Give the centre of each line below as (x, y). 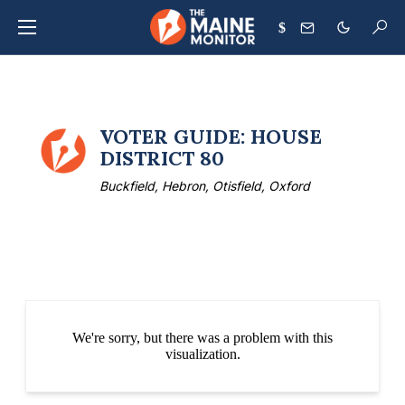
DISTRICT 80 (162, 158)
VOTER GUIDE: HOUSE (211, 137)
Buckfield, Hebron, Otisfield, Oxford (205, 186)
